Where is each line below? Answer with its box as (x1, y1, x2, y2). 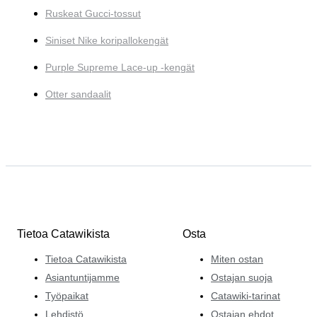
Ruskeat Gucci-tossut (45, 8, 141, 20)
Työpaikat (45, 289, 88, 301)
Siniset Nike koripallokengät (45, 35, 168, 47)
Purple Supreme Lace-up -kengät (45, 62, 195, 74)
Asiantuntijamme (45, 271, 120, 283)
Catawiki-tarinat (211, 289, 280, 301)
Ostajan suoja (211, 271, 272, 283)
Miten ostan (211, 253, 263, 265)
